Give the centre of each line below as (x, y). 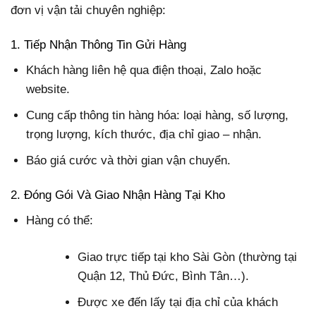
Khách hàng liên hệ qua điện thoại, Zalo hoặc (144, 70)
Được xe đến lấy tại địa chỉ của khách (178, 303)
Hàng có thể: (60, 220)
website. (48, 89)
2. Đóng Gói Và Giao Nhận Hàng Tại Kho (118, 195)
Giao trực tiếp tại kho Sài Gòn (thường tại (188, 257)
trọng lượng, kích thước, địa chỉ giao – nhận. (144, 134)
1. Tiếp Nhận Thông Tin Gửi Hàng (98, 45)
